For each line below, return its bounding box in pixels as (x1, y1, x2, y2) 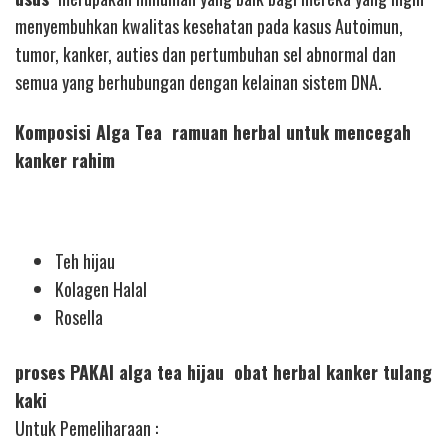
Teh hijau (55, 248, 115, 275)
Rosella (55, 304, 103, 331)
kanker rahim (15, 147, 115, 174)
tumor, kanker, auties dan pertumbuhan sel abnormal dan (15, 40, 396, 67)
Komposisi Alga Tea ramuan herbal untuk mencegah (15, 119, 411, 146)
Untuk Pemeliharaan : (15, 415, 158, 442)
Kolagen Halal (55, 276, 147, 303)
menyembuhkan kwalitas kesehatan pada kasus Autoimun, (15, 12, 403, 39)
